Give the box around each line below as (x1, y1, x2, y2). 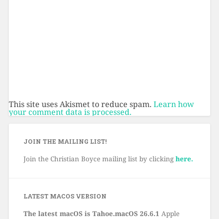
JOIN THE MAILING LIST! (23, 137, 107, 146)
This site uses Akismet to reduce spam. (8, 98, 153, 109)
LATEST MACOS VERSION (23, 192, 107, 200)
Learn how (153, 98, 194, 109)
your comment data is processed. (8, 106, 131, 117)
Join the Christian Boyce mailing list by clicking (23, 154, 175, 164)
